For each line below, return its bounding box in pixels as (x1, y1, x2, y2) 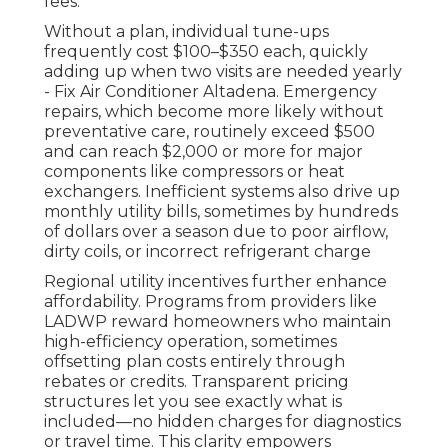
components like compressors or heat (44, 161, 345, 181)
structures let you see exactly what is (44, 391, 342, 411)
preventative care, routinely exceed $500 (44, 121, 375, 141)
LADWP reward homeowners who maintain (44, 311, 391, 331)
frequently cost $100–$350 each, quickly (44, 41, 368, 61)
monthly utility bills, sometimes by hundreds (44, 201, 398, 221)
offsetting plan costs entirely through (44, 351, 345, 371)
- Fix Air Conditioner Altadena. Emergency (44, 81, 377, 101)
